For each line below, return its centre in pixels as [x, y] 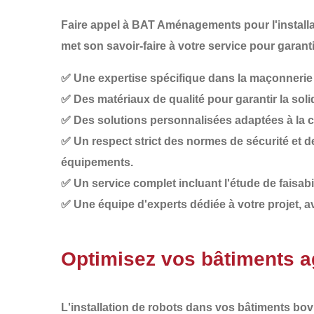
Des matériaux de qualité [139, 99]
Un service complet [125, 183]
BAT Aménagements [186, 25]
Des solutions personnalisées [153, 120]
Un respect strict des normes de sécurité [181, 141]
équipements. [97, 162]
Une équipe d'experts [130, 204]
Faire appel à [96, 25]
